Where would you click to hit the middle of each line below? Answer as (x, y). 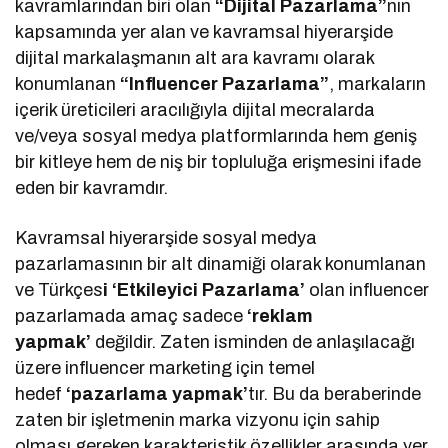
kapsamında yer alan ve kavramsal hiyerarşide (204, 32)
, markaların (378, 84)
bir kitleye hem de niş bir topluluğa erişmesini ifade (218, 162)
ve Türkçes (59, 290)
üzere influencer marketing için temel (165, 368)
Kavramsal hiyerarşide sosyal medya (166, 238)
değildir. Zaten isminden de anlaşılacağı (253, 342)
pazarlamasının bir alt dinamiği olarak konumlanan (221, 264)
